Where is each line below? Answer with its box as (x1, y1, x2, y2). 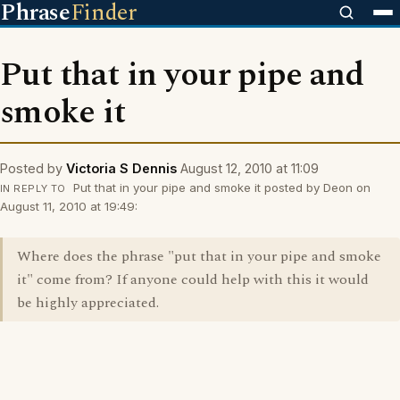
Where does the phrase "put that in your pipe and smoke (17, 246, 381, 267)
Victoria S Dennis (66, 161, 177, 176)
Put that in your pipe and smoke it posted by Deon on (69, 180, 371, 195)
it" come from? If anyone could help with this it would (17, 269, 369, 290)
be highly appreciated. (17, 292, 159, 313)
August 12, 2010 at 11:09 (180, 161, 319, 176)
